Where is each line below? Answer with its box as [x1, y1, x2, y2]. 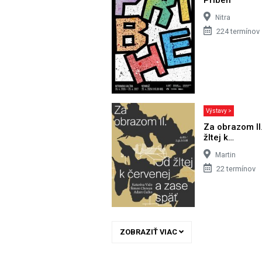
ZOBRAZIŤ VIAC [119, 227, 179, 236]
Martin [215, 150, 236, 159]
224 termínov [216, 26, 260, 36]
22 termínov [216, 164, 256, 173]
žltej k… [204, 132, 235, 143]
